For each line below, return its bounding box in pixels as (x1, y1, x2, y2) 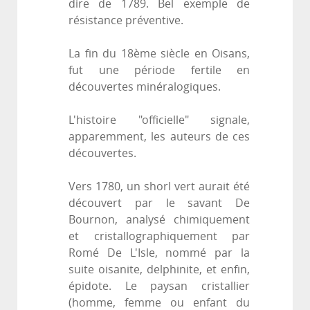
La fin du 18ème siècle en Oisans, (69, 47, 250, 61)
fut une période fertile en (69, 64, 250, 77)
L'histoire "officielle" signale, (69, 113, 250, 127)
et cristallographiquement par (69, 230, 250, 244)
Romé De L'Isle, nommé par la (69, 246, 250, 260)
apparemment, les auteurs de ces (69, 130, 250, 144)
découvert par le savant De (69, 197, 250, 210)
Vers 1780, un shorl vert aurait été (69, 180, 250, 194)
